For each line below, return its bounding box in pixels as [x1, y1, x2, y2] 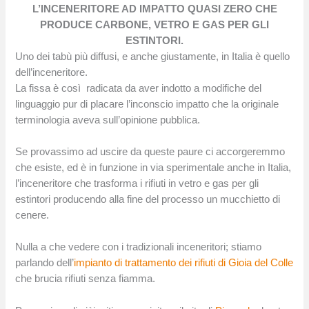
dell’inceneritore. [15, 66, 88, 78]
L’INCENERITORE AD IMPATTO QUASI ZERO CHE [32, 3, 277, 14]
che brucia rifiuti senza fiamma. [15, 273, 156, 285]
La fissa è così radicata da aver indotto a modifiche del [15, 82, 262, 94]
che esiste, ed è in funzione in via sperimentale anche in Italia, [15, 162, 292, 173]
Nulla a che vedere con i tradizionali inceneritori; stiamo [15, 241, 262, 253]
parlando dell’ [15, 257, 74, 269]
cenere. [15, 210, 50, 221]
